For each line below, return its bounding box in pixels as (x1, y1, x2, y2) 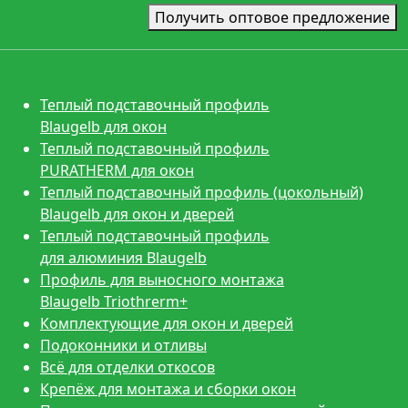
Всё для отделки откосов (40, 356, 215, 377)
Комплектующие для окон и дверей (40, 312, 293, 333)
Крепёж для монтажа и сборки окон (40, 378, 296, 399)
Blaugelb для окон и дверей (40, 203, 234, 224)
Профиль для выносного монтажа (40, 269, 284, 290)
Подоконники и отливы (40, 334, 207, 355)
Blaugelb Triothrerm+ (40, 291, 188, 311)
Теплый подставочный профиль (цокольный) (40, 181, 363, 202)
